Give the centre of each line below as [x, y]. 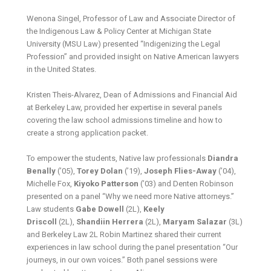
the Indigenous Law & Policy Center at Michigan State [119, 31]
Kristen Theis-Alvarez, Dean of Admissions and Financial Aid [132, 94]
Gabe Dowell [101, 209]
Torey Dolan [100, 171]
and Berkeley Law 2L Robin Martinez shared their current [124, 234]
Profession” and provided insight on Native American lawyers [133, 56]
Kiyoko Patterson [106, 183]
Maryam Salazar [195, 221]
